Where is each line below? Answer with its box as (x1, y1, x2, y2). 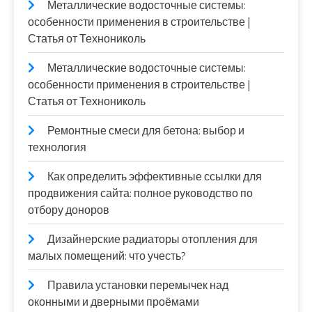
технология (28, 140, 86, 155)
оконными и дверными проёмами (28, 295, 199, 309)
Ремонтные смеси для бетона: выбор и (47, 123, 244, 138)
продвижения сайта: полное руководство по (28, 186, 253, 201)
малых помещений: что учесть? (28, 249, 186, 263)
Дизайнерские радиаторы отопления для (47, 232, 258, 247)
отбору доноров (28, 203, 109, 217)
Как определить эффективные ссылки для (47, 169, 262, 184)
